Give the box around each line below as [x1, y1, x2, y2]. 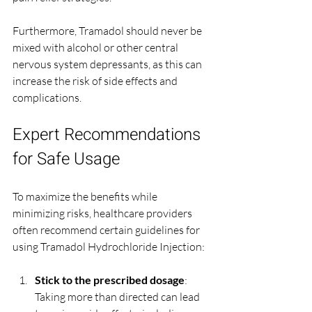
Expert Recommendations [13, 123, 205, 148]
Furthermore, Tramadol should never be [13, 24, 204, 38]
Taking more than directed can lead [35, 290, 202, 304]
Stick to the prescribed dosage [35, 273, 185, 287]
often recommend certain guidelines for [13, 223, 202, 237]
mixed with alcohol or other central [13, 40, 180, 55]
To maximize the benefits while [13, 189, 159, 204]
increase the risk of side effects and [13, 74, 180, 88]
